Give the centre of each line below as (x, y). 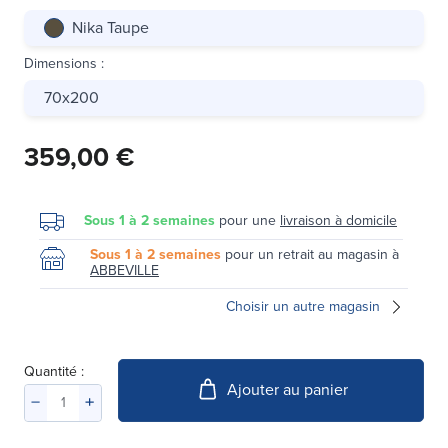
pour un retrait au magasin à (310, 254)
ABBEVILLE (124, 270)
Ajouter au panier (287, 390)
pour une (247, 220)
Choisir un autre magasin (303, 306)
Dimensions (60, 63)
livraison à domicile (338, 220)
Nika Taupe (110, 27)
